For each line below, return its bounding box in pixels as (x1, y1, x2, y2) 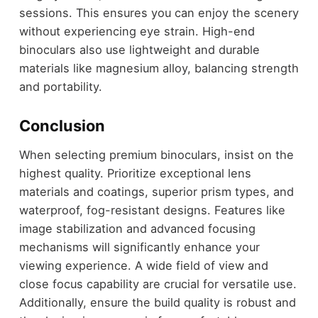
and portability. (18, 79, 102, 94)
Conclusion (18, 116, 105, 136)
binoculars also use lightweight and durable (18, 43, 260, 57)
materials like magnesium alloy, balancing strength (18, 61, 299, 76)
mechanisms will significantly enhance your (18, 239, 260, 254)
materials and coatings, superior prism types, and (18, 184, 294, 199)
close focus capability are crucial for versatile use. (18, 276, 297, 291)
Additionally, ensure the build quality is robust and (18, 295, 296, 309)
